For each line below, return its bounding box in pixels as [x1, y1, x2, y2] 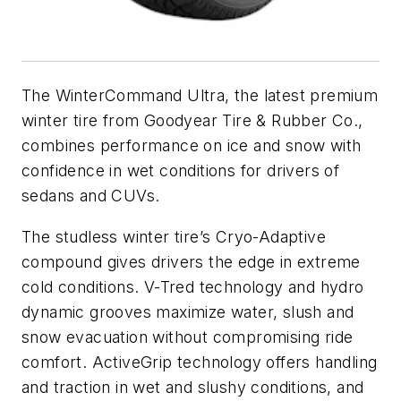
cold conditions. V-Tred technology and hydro [21, 277, 364, 296]
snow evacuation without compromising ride [21, 327, 354, 346]
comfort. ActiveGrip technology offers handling [21, 352, 378, 371]
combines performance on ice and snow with [21, 136, 362, 156]
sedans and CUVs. [21, 186, 160, 206]
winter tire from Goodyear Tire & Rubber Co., [21, 111, 363, 131]
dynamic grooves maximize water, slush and [21, 302, 354, 321]
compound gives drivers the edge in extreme [21, 252, 361, 271]
